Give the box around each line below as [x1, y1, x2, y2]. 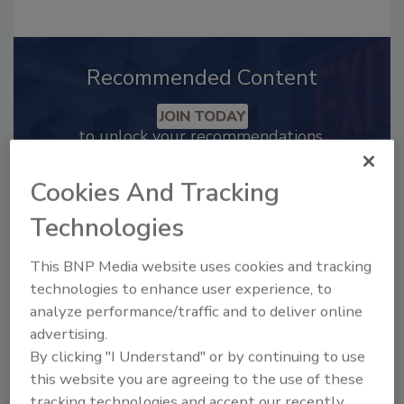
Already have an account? [76, 167, 273, 188]
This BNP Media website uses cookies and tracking [30, 256, 372, 278]
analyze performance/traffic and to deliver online [30, 301, 363, 323]
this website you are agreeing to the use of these [30, 369, 364, 390]
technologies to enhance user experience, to [30, 279, 333, 300]
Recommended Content [87, 63, 317, 92]
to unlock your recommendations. [78, 125, 326, 147]
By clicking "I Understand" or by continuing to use [30, 346, 366, 368]
